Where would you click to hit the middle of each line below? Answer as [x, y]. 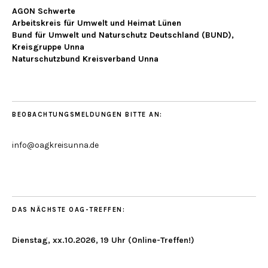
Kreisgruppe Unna [48, 47]
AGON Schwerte [44, 11]
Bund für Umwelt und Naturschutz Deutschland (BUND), [123, 35]
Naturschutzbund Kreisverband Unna [85, 59]
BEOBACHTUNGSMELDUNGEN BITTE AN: [87, 115]
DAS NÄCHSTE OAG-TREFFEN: [68, 210]
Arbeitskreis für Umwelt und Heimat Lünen [97, 23]
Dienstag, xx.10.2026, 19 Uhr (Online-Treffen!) [103, 240]
